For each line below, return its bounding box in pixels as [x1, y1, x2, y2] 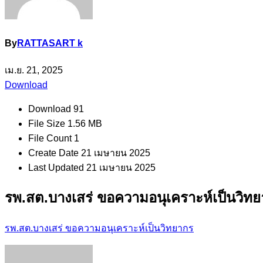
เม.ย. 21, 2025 [5, 65, 63, 76]
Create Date [28, 148, 81, 159]
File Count [28, 133, 74, 144]
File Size [28, 119, 68, 129]
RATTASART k [17, 38, 83, 49]
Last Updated [28, 163, 86, 173]
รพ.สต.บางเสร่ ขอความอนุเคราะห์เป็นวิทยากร [5, 223, 194, 234]
